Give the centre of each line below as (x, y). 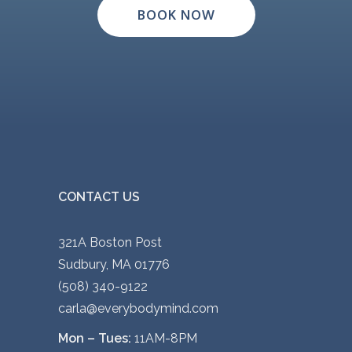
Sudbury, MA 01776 (114, 265)
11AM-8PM (164, 339)
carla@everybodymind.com (138, 309)
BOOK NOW (176, 15)
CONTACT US (99, 197)
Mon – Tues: (95, 339)
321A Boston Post (110, 243)
